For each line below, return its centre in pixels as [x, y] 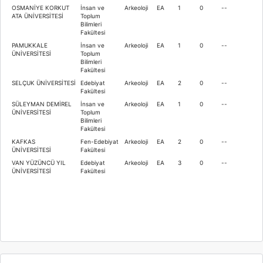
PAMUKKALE [30, 45]
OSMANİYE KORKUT [41, 7]
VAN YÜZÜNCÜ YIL [39, 162]
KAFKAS [23, 141]
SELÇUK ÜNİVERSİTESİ [44, 82]
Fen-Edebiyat [100, 141]
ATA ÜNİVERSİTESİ [38, 16]
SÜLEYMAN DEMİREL [42, 104]
